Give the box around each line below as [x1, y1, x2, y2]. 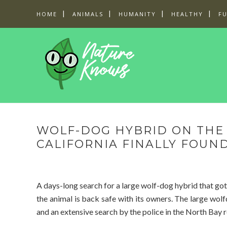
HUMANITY [119, 10, 156, 18]
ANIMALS [72, 10, 103, 18]
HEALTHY [171, 10, 203, 18]
